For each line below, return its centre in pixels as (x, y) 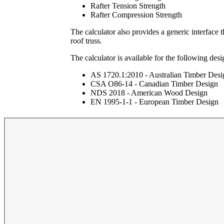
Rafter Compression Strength (136, 15)
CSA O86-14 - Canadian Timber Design (154, 84)
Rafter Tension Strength (128, 6)
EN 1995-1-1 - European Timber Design (154, 102)
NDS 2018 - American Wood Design (149, 93)
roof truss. (86, 41)
